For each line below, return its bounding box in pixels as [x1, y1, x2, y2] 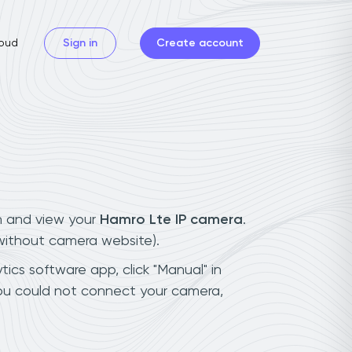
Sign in [63, 37, 97, 49]
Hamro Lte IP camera [100, 212, 243, 227]
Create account [156, 37, 244, 49]
